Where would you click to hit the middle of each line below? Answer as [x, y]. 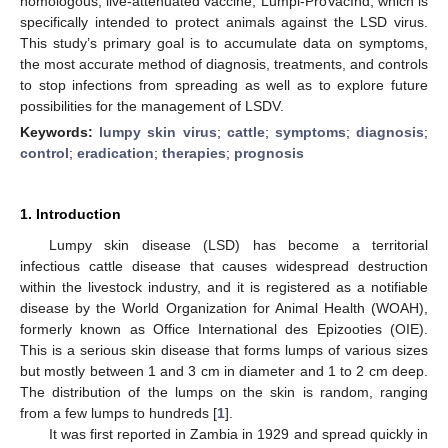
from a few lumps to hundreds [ [118, 412]
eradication [115, 152]
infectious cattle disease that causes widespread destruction [224, 265]
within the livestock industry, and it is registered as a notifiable [224, 286]
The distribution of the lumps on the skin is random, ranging [224, 391]
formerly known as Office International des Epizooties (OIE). [224, 328]
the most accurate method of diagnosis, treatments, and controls [224, 63]
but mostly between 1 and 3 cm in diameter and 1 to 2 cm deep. [224, 370]
